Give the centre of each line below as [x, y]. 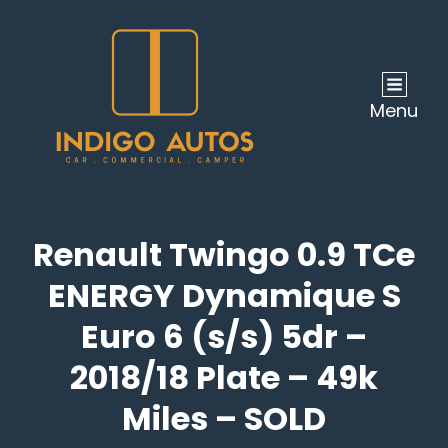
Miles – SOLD [224, 418]
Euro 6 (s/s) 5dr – [224, 336]
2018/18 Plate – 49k [224, 377]
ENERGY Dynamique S [224, 295]
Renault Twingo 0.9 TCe [224, 254]
